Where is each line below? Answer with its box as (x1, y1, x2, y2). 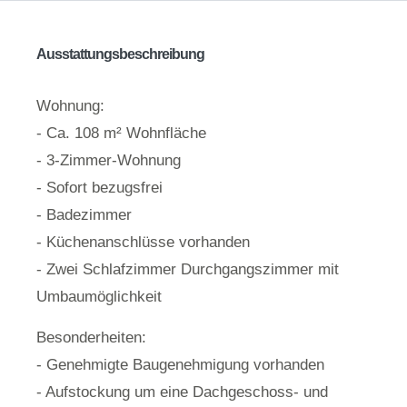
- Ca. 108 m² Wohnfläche (36, 124, 206, 143)
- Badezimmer (36, 206, 132, 224)
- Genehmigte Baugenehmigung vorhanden (36, 355, 324, 373)
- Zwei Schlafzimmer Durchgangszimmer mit (36, 261, 339, 279)
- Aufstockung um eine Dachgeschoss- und (36, 382, 328, 401)
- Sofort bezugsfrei (36, 179, 163, 197)
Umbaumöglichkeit (36, 288, 162, 306)
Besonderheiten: (36, 328, 146, 346)
